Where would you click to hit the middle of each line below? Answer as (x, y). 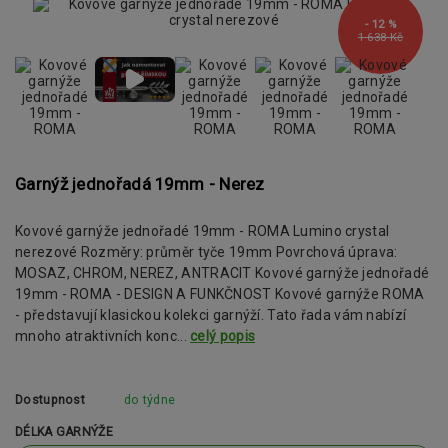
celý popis (223, 336)
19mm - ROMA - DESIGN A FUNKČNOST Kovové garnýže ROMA (220, 294)
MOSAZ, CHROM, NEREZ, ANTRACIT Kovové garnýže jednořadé (222, 273)
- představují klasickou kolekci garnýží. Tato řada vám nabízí (211, 315)
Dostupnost (50, 399)
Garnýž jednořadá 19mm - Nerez (140, 184)
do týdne (149, 399)
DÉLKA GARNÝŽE (64, 432)
